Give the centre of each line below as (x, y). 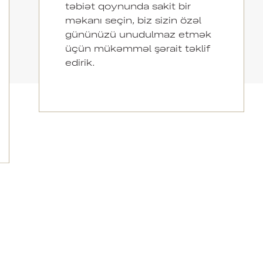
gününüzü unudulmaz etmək (138, 33)
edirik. (140, 62)
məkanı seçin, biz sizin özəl (133, 19)
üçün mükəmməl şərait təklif (137, 48)
